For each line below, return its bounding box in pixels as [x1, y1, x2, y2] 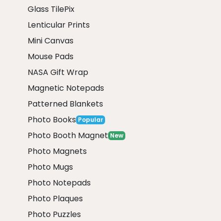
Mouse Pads [28, 50, 74, 62]
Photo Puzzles [28, 208, 81, 220]
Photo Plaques [28, 192, 83, 204]
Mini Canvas [28, 35, 74, 46]
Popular [78, 115, 103, 124]
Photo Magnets [28, 145, 87, 157]
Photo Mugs [28, 161, 73, 173]
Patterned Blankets [28, 98, 103, 110]
